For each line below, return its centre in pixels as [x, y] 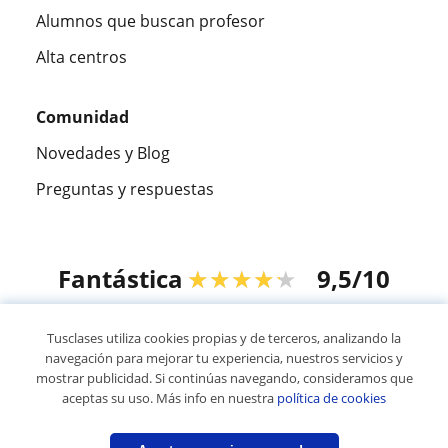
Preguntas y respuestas [125, 189]
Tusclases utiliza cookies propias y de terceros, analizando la [224, 338]
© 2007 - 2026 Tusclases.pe [224, 382]
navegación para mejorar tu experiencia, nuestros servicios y [224, 358]
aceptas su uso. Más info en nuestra [169, 398]
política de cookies [331, 398]
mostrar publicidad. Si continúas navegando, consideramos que [224, 378]
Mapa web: [135, 434]
